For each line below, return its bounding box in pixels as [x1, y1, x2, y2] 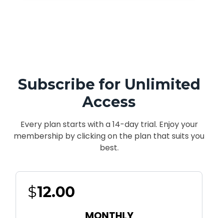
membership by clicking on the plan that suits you [14, 130, 204, 142]
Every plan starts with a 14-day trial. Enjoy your [20, 119, 198, 130]
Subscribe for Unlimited [18, 75, 200, 93]
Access [82, 93, 136, 111]
